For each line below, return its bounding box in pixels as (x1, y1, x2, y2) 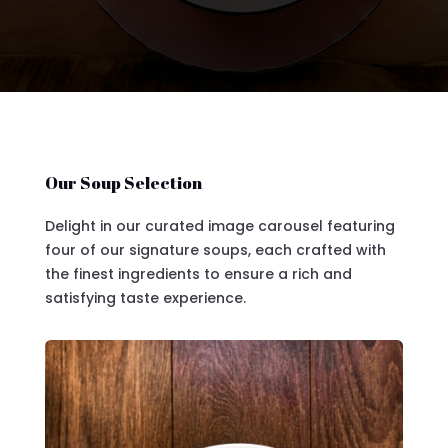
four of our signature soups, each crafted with (44, 239, 386, 260)
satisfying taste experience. (44, 287, 246, 308)
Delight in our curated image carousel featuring (44, 215, 395, 236)
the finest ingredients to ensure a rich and (44, 263, 352, 284)
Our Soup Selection (44, 170, 202, 194)
